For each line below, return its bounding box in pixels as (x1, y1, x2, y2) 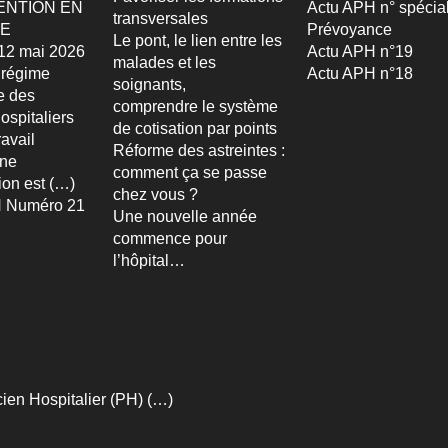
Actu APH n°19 (307, 43, 413, 60)
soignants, (113, 76, 186, 93)
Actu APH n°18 (307, 65, 413, 82)
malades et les (113, 54, 216, 71)
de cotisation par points (113, 120, 277, 137)
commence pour (113, 230, 227, 247)
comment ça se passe (113, 164, 267, 181)
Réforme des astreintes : (113, 142, 285, 159)
